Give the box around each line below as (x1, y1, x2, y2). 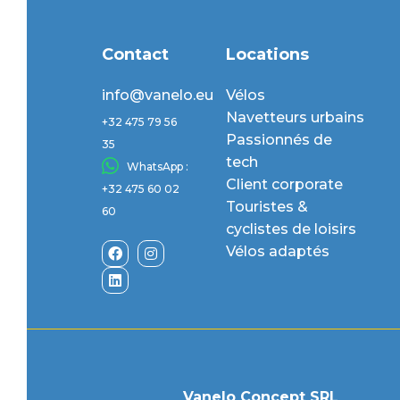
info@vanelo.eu (102, 86, 214, 104)
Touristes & (225, 197, 308, 215)
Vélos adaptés (225, 242, 329, 260)
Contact (102, 44, 170, 64)
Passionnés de (225, 130, 332, 148)
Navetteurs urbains (225, 108, 364, 126)
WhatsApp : (126, 159, 188, 173)
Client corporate (225, 175, 343, 193)
